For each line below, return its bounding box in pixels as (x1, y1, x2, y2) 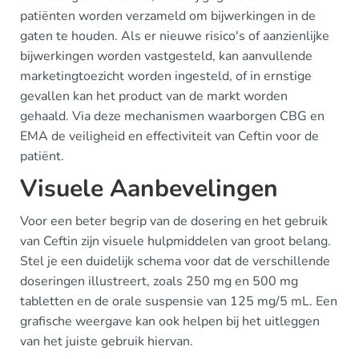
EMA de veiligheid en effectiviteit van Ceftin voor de (20, 127, 319, 145)
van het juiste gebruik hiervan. (20, 332, 193, 350)
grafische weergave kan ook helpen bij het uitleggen (20, 312, 320, 330)
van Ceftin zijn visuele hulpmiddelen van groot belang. (20, 232, 331, 250)
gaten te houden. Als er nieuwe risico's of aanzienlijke (20, 26, 329, 45)
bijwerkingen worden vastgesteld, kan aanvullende (20, 46, 313, 65)
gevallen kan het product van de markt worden (20, 87, 288, 105)
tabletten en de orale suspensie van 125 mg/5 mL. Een (20, 292, 337, 310)
